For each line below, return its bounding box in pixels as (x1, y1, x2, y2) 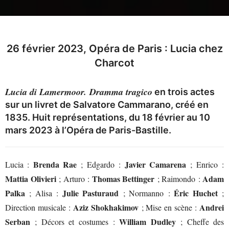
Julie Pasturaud (62, 187, 119, 199)
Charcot (95, 56, 134, 69)
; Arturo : (56, 173, 92, 184)
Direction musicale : (5, 201, 74, 213)
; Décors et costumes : (30, 216, 120, 227)
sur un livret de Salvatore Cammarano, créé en (5, 99, 209, 110)
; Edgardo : (77, 158, 125, 170)
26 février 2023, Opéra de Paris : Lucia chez (6, 42, 223, 55)
